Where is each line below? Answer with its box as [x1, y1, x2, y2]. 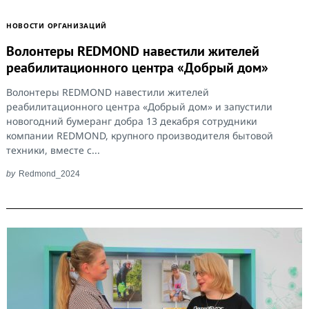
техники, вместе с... [6, 143, 100, 157]
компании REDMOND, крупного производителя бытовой [6, 129, 273, 143]
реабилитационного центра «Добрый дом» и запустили [6, 100, 272, 114]
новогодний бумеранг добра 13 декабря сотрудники [6, 114, 257, 128]
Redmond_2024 [18, 169, 80, 179]
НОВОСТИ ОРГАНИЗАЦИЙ [6, 20, 108, 30]
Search [35, 155, 61, 166]
